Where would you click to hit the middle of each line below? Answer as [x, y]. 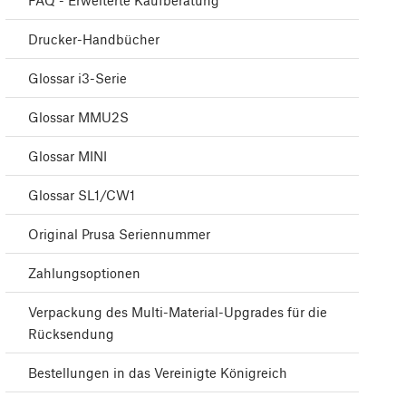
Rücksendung [71, 334]
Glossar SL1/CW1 [82, 195]
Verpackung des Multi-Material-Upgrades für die [178, 312]
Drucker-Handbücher [94, 39]
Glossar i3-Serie [77, 78]
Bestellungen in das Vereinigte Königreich [158, 373]
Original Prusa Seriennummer [119, 234]
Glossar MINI [68, 156]
